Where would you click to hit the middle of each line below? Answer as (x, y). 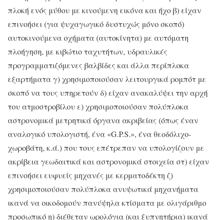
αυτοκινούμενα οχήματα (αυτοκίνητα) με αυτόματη (98, 38)
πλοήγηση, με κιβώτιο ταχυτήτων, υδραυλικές (88, 52)
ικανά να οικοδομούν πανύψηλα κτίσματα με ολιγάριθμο (107, 203)
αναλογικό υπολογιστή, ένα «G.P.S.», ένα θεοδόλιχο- (99, 134)
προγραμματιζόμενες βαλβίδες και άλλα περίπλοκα (98, 65)
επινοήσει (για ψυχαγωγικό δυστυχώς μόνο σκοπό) (96, 24)
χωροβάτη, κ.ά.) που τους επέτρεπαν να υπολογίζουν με (106, 148)
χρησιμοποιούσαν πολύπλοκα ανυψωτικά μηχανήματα (103, 189)
